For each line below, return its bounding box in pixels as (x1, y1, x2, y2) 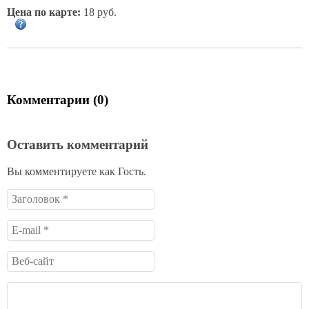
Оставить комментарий (7, 137, 148, 152)
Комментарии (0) (7, 92, 108, 107)
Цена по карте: (7, 6, 81, 18)
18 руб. (81, 6, 117, 18)
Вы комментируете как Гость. (7, 166, 146, 178)
